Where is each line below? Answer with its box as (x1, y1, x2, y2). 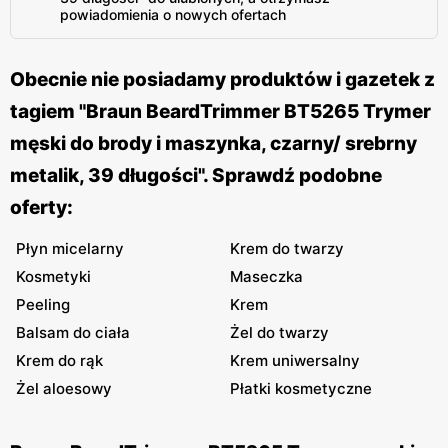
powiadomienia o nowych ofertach (60, 6, 286, 23)
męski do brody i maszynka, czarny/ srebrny (10, 132, 417, 155)
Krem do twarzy (230, 239, 344, 258)
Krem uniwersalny (230, 351, 360, 370)
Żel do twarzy (230, 323, 329, 342)
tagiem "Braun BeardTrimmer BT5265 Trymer (10, 100, 431, 123)
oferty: (10, 196, 73, 219)
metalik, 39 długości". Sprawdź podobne (10, 164, 382, 187)
